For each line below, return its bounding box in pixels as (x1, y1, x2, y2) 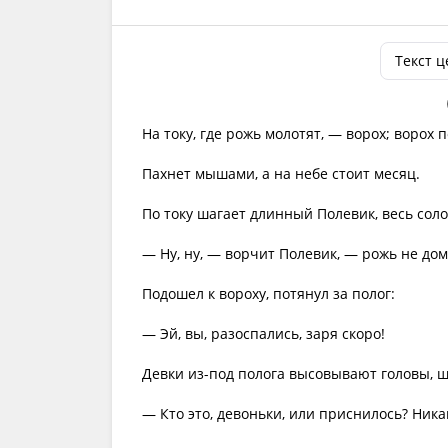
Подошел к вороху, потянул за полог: (142, 284, 395, 303)
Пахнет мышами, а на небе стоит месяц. (142, 164, 420, 183)
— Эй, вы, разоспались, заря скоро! (142, 324, 385, 343)
